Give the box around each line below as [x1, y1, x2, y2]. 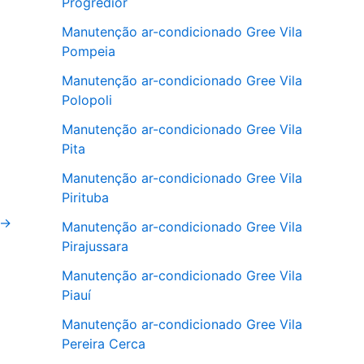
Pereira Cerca [62, 335, 145, 352]
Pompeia [62, 42, 115, 59]
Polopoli [62, 91, 112, 108]
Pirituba [62, 188, 109, 206]
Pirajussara [62, 237, 128, 254]
